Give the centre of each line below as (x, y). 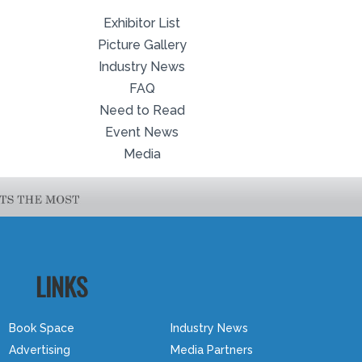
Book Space (41, 328)
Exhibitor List (142, 23)
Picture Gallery (142, 44)
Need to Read (142, 110)
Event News (142, 132)
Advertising (39, 349)
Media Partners (211, 349)
